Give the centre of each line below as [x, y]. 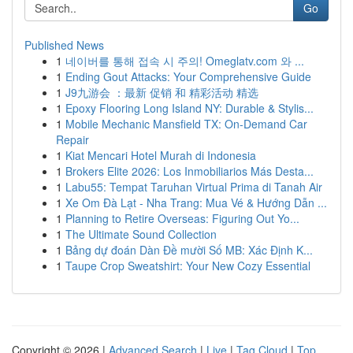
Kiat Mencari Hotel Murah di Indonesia [161, 155]
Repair [72, 139]
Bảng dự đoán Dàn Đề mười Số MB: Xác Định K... [189, 250]
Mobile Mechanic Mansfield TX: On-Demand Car [186, 124]
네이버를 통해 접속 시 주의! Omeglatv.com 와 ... [185, 61]
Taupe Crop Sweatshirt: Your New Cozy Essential [188, 266]
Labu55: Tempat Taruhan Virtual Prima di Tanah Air [194, 187]
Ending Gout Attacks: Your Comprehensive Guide [188, 76]
